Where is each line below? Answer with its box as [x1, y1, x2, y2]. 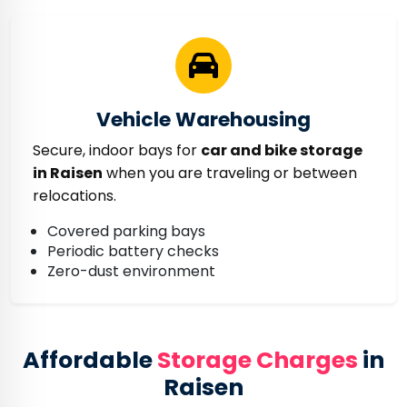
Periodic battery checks [47, 241, 219, 262]
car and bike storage [201, 140, 362, 161]
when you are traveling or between [103, 163, 357, 184]
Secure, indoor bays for [33, 140, 201, 161]
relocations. [33, 185, 116, 206]
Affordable [23, 344, 157, 376]
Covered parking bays [47, 221, 205, 242]
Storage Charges [157, 344, 358, 376]
